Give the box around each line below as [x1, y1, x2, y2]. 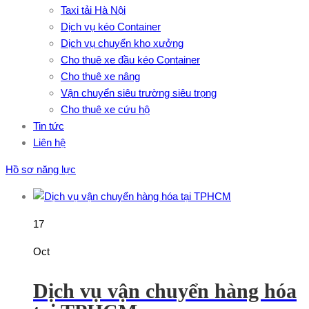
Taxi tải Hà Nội [61, 4, 126, 16]
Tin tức [33, 120, 64, 132]
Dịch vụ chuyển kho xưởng [61, 37, 183, 49]
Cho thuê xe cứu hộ [61, 103, 150, 115]
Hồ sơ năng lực [6, 163, 76, 175]
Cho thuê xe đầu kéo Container [61, 54, 200, 66]
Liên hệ [33, 137, 66, 148]
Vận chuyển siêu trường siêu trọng [61, 87, 217, 99]
